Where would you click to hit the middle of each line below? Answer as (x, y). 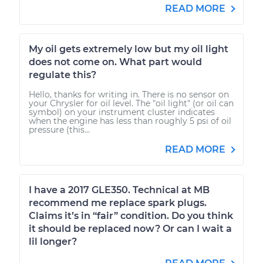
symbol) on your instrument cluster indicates (122, 112)
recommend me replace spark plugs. (118, 203)
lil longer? (53, 241)
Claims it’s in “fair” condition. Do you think (131, 215)
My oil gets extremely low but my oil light (129, 49)
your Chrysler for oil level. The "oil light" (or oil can (131, 103)
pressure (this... (59, 129)
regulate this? (63, 75)
